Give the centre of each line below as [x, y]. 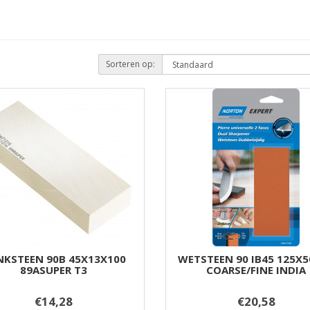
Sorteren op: [130, 64]
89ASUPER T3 [54, 270]
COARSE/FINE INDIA [256, 270]
